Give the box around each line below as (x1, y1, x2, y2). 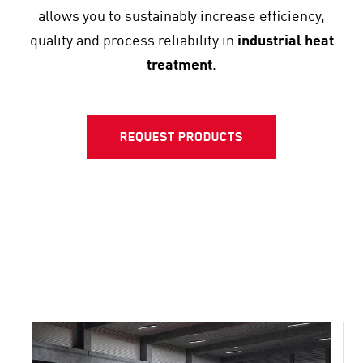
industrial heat (237, 33, 334, 49)
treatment (147, 58, 212, 73)
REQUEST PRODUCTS (120, 129, 243, 145)
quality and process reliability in (29, 33, 237, 49)
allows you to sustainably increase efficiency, (38, 9, 325, 24)
